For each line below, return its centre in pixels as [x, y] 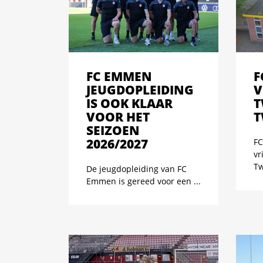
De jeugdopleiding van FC [136, 168]
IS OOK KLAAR [129, 103]
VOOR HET [118, 117]
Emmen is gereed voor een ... [144, 181]
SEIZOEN [113, 130]
